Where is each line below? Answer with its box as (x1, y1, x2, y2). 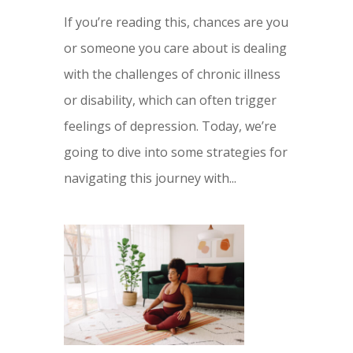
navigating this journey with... (63, 169, 236, 188)
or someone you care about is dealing (63, 39, 287, 58)
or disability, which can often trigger (63, 91, 277, 110)
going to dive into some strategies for (63, 143, 288, 162)
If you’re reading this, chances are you (63, 13, 288, 32)
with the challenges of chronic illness (63, 65, 281, 84)
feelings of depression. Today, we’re (63, 117, 277, 136)
